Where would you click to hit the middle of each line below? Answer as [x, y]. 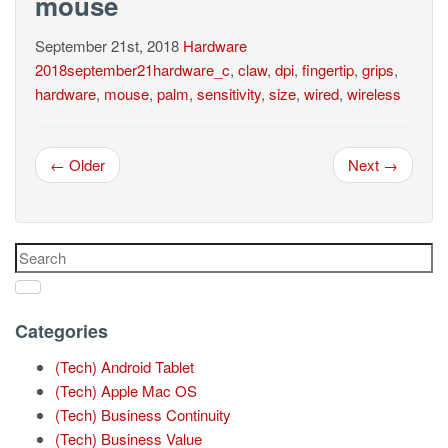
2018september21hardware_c [132, 70]
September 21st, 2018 [107, 46]
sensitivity [229, 94]
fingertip [328, 70]
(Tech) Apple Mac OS [126, 391]
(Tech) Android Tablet [124, 367]
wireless [374, 94]
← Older [77, 165]
